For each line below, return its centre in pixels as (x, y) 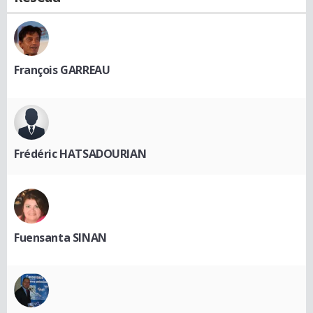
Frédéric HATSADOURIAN (80, 154)
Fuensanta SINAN (60, 238)
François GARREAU (62, 70)
